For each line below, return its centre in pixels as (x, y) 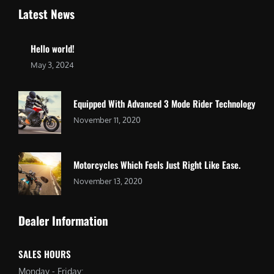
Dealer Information (63, 220)
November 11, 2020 (107, 120)
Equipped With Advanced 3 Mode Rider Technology (165, 104)
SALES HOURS (45, 254)
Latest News (46, 13)
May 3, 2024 (52, 65)
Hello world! (53, 48)
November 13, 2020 (108, 181)
